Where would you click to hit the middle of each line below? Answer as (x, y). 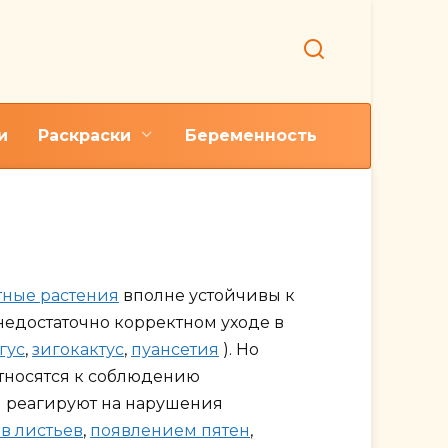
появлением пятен (170, 431)
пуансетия (175, 350)
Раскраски (84, 135)
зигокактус (78, 350)
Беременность (251, 135)
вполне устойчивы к (207, 296)
